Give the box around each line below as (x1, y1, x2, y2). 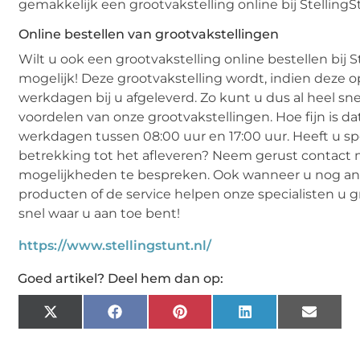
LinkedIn (251, 309, 303, 325)
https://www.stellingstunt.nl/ (18, 237, 212, 253)
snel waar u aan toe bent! (18, 206, 181, 222)
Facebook (121, 309, 179, 325)
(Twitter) (56, 321, 107, 336)
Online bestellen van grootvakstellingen (18, 27, 280, 43)
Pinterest (186, 309, 240, 325)
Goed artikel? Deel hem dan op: (18, 270, 224, 286)
